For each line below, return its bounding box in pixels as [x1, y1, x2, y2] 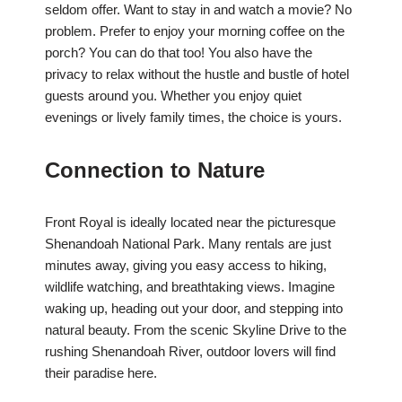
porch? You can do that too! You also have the [45, 45, 312, 61]
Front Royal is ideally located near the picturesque [45, 214, 336, 231]
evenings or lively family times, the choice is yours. [45, 109, 342, 126]
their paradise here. [45, 365, 157, 381]
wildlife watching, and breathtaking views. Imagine [45, 279, 335, 295]
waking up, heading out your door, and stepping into [45, 301, 343, 317]
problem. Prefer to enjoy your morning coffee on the [45, 23, 345, 39]
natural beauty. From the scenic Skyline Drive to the [45, 322, 346, 338]
